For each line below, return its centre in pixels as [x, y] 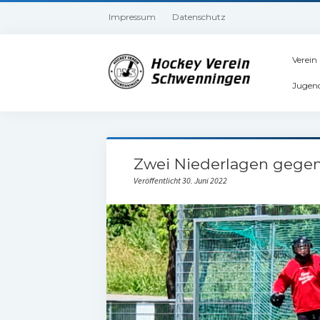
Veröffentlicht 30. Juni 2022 [180, 180]
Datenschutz [199, 17]
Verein [304, 60]
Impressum [132, 17]
